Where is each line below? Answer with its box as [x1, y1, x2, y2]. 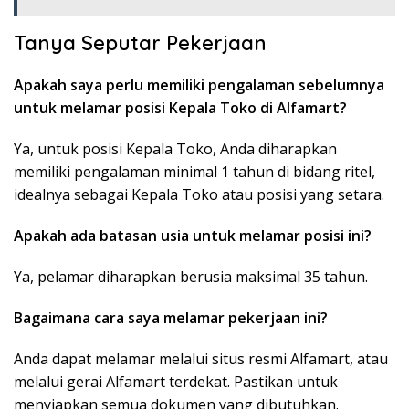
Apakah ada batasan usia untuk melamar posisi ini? [14, 225, 372, 246]
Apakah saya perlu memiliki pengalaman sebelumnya [14, 75, 384, 96]
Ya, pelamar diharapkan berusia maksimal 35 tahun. [14, 267, 368, 288]
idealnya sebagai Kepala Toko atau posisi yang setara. [14, 184, 384, 205]
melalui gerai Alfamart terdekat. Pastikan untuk [14, 372, 338, 393]
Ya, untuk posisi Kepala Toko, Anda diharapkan [14, 139, 337, 160]
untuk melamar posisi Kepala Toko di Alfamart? [14, 98, 347, 119]
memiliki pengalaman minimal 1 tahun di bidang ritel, [14, 162, 375, 183]
